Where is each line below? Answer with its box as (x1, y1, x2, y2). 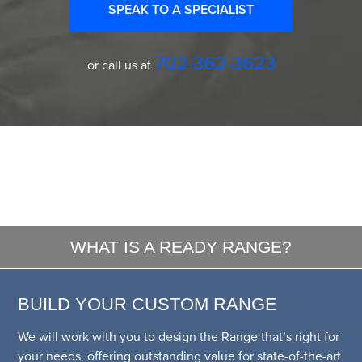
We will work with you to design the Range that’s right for (18, 327, 340, 347)
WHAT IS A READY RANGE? (70, 238, 292, 257)
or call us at (86, 56, 154, 75)
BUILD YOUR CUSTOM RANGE (18, 294, 278, 315)
